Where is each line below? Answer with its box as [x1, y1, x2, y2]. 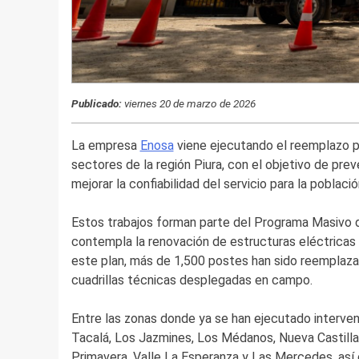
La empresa [71, 138, 140, 154]
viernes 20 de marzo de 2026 [121, 96, 256, 110]
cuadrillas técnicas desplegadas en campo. [71, 272, 313, 288]
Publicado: [78, 96, 122, 110]
